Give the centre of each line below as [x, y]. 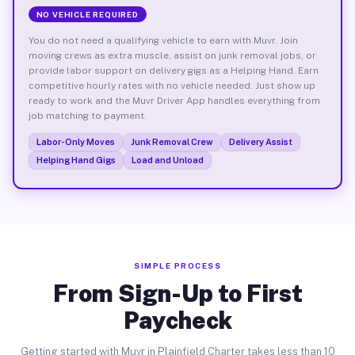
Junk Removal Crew [172, 141]
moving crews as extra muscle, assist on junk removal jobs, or [172, 55]
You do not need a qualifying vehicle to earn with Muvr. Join [163, 40]
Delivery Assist [260, 141]
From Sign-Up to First [177, 293]
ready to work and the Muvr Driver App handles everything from [174, 100]
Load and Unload [167, 160]
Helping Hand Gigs [76, 160]
